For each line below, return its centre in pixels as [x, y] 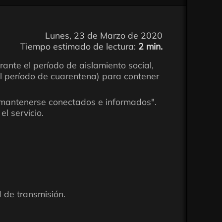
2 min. [150, 46]
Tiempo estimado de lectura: [79, 46]
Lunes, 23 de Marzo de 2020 [104, 35]
